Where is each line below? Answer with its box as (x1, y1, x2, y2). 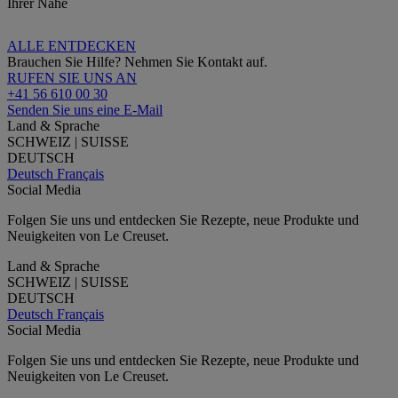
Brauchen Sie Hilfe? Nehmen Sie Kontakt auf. (7, 53, 267, 69)
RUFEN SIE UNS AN (7, 69, 137, 85)
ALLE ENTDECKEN (7, 37, 136, 53)
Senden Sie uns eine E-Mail (7, 101, 163, 117)
